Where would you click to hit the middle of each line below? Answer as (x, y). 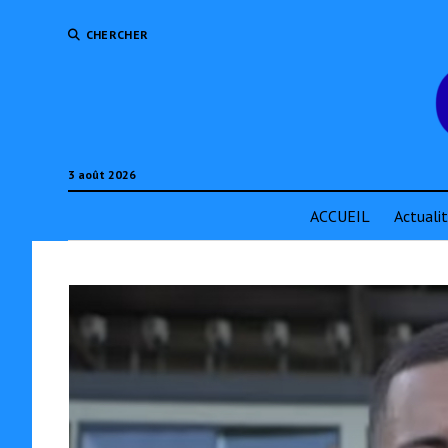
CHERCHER (117, 34)
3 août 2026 (101, 174)
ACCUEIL (340, 216)
